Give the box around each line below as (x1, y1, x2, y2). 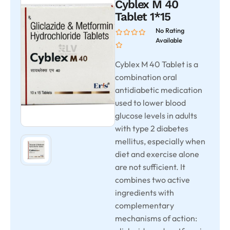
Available (155, 36, 182, 44)
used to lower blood (115, 98, 186, 108)
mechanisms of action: (115, 213, 197, 223)
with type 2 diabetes (115, 123, 188, 133)
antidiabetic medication (115, 85, 202, 95)
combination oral (115, 72, 177, 82)
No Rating (155, 26, 184, 34)
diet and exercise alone (115, 149, 199, 159)
